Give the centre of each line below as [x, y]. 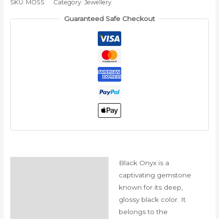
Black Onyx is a [144, 163]
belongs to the [143, 212]
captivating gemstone [155, 175]
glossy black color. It [152, 200]
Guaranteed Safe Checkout [109, 18]
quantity [23, 24]
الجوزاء [20, 11]
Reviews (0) [35, 186]
